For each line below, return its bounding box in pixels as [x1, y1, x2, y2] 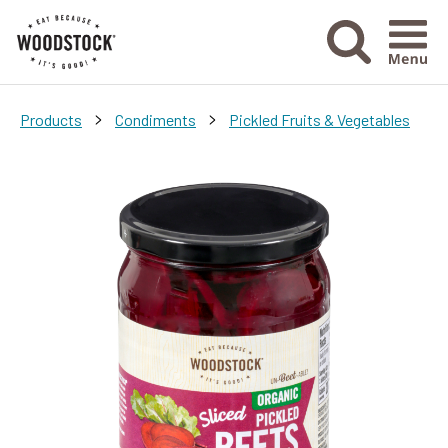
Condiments [115, 109, 196, 129]
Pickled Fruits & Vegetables [229, 109, 410, 129]
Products [20, 109, 82, 129]
